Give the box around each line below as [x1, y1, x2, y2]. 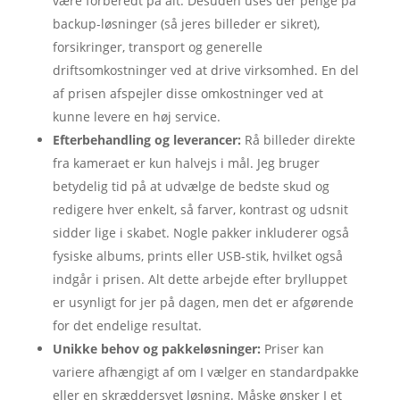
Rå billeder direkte [240, 130, 355, 148]
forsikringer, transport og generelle [52, 37, 262, 55]
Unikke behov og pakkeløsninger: [52, 339, 261, 357]
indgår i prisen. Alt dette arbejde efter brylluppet [52, 270, 347, 287]
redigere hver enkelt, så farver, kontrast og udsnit [52, 200, 348, 218]
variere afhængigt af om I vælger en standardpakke [52, 362, 359, 380]
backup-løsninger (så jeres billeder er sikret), [52, 14, 320, 32]
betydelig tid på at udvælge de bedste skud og [52, 177, 329, 195]
